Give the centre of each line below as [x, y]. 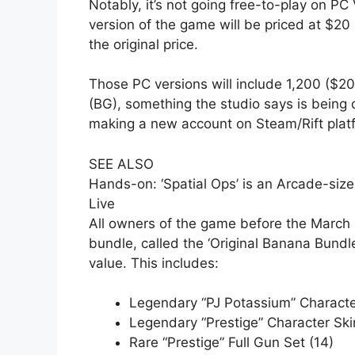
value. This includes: [154, 263]
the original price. [143, 44]
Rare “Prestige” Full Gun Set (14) [231, 343]
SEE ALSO [121, 164]
